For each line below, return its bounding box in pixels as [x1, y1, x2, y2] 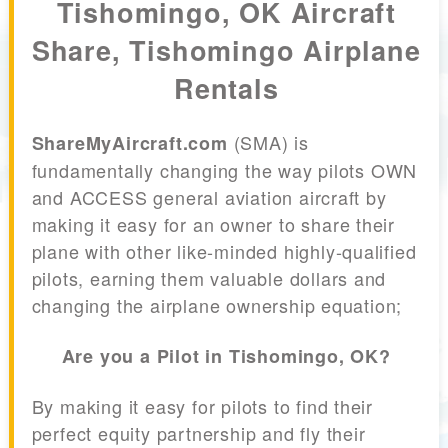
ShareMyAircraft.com [31, 130, 228, 157]
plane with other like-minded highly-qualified [31, 238, 417, 265]
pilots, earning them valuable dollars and [31, 265, 387, 292]
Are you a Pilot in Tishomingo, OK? [61, 343, 391, 370]
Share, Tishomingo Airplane [31, 30, 421, 69]
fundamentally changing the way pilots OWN [31, 157, 418, 184]
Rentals [173, 68, 279, 107]
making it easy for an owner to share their [31, 211, 396, 238]
